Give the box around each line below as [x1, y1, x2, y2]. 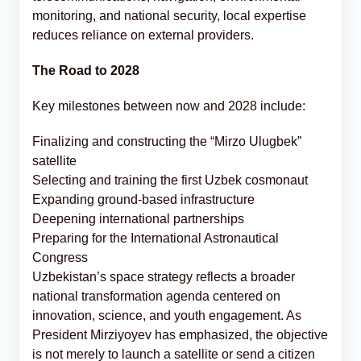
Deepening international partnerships [32, 211, 244, 226]
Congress [32, 250, 88, 264]
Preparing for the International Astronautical [32, 230, 279, 245]
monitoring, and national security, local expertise [32, 8, 306, 23]
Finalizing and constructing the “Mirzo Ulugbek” [32, 134, 301, 148]
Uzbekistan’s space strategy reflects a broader [32, 269, 295, 284]
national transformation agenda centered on [32, 288, 280, 303]
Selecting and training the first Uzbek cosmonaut [32, 172, 308, 187]
